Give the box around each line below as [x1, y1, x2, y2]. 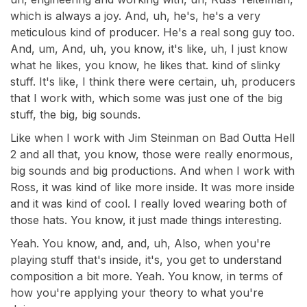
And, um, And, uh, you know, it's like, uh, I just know [10, 42, 288, 56]
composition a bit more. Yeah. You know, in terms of [10, 269, 283, 283]
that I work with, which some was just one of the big [10, 91, 282, 105]
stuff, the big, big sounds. [10, 108, 140, 121]
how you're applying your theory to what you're [10, 286, 264, 299]
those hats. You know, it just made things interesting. [10, 213, 282, 227]
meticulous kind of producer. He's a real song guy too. [10, 25, 295, 39]
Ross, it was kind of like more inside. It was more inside [10, 180, 295, 194]
